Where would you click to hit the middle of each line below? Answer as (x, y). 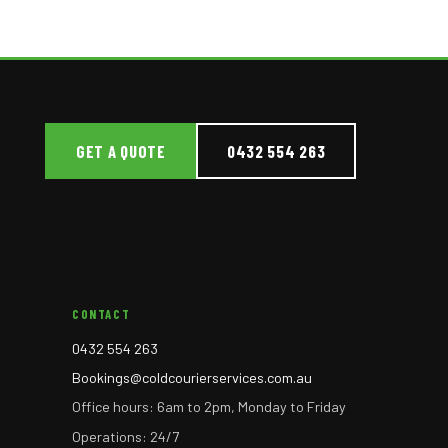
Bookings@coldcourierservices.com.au (192, 377)
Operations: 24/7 (126, 436)
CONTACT (101, 313)
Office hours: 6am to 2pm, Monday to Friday (209, 407)
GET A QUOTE (121, 151)
